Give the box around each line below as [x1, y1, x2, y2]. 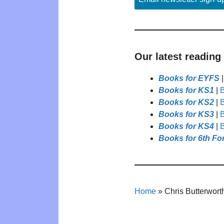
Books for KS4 [158, 121, 214, 130]
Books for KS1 [158, 85, 214, 94]
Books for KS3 [158, 109, 214, 118]
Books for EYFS [158, 73, 219, 82]
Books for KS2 [158, 97, 214, 106]
